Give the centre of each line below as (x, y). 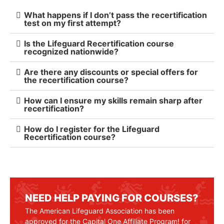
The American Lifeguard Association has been (100, 210)
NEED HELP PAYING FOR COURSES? (112, 198)
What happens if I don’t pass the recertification (115, 15)
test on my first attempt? (72, 23)
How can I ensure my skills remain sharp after (113, 100)
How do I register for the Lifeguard (92, 129)
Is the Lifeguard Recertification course (99, 43)
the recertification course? (76, 80)
